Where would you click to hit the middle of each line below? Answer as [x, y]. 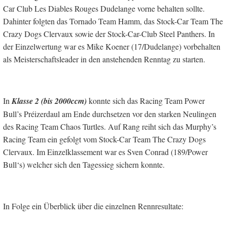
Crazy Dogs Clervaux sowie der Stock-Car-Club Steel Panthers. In [109, 33]
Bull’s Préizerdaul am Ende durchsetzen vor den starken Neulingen [110, 113]
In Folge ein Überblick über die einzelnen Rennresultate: [93, 206]
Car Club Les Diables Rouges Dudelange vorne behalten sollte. [104, 8]
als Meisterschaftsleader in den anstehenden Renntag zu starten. [104, 59]
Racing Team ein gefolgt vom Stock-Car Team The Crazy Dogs [104, 139]
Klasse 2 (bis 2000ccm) [49, 101]
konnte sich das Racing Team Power [146, 100]
